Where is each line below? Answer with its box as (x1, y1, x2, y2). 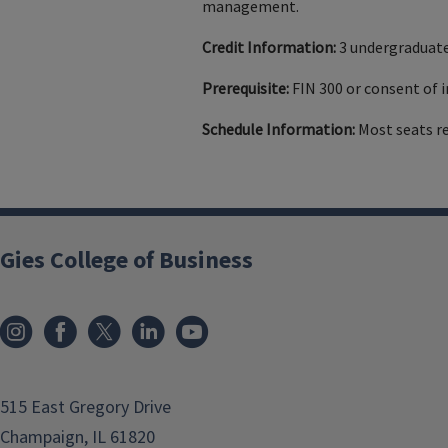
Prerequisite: (201, 78, 289, 99)
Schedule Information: (201, 119, 355, 140)
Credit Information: (201, 37, 336, 58)
